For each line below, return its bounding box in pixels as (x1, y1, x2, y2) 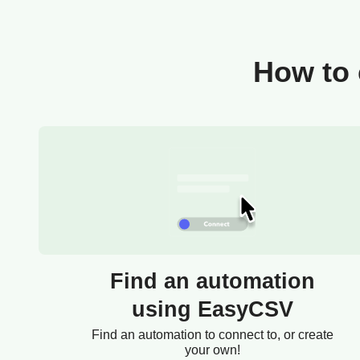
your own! (184, 343, 240, 358)
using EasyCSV (131, 297, 293, 322)
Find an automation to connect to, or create (91, 328, 333, 342)
